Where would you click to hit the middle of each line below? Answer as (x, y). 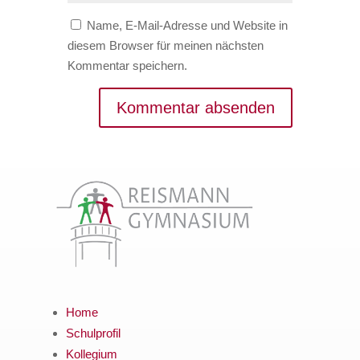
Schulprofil (94, 333)
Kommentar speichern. (127, 65)
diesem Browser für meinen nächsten (166, 45)
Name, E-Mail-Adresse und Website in (187, 25)
